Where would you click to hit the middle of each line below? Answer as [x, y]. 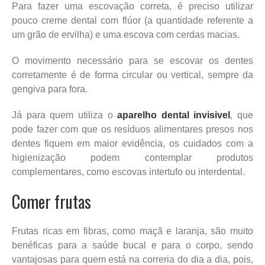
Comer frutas [51, 201]
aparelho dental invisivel [174, 115]
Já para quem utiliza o [65, 115]
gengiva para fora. [50, 89]
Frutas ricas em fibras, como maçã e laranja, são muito [132, 231]
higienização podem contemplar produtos [132, 157]
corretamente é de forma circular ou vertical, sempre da [132, 75]
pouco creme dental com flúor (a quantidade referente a [132, 20]
